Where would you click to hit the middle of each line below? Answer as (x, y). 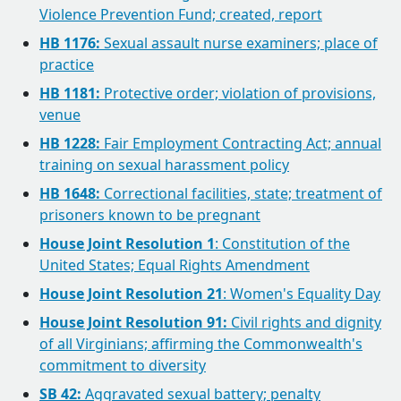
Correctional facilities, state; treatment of (241, 193)
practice (67, 64)
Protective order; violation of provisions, (238, 93)
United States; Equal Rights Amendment (175, 265)
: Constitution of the (282, 243)
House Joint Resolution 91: (133, 322)
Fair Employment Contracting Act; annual (241, 143)
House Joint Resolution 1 (127, 243)
